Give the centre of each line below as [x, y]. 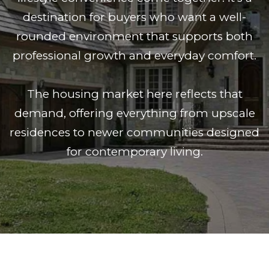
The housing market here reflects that [134, 94]
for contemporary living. [134, 152]
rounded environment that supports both [134, 36]
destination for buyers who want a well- [134, 17]
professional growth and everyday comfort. [134, 56]
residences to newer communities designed [134, 132]
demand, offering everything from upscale [134, 113]
